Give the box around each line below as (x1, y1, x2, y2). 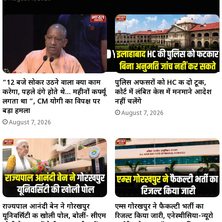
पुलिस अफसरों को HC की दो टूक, (115, 78, 206, 88)
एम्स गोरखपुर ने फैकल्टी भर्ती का (115, 202, 204, 212)
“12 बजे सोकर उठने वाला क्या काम (2, 78, 101, 88)
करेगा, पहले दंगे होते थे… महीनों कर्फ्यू (2, 88, 106, 98)
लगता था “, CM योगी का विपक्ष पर (2, 97, 100, 107)
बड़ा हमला (2, 107, 30, 116)
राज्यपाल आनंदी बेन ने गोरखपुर (2, 202, 90, 212)
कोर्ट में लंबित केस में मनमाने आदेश (115, 88, 212, 98)
